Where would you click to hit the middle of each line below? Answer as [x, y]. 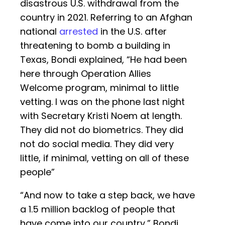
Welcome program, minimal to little [99, 88]
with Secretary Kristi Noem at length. [101, 116]
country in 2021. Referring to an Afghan [106, 18]
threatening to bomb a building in [95, 46]
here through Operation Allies [86, 74]
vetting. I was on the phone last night [102, 102]
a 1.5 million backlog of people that [98, 209]
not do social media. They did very [97, 144]
